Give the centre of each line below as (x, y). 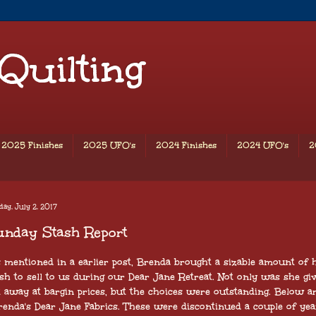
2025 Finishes (32, 146)
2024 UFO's (263, 146)
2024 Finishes (186, 146)
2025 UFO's (109, 146)
